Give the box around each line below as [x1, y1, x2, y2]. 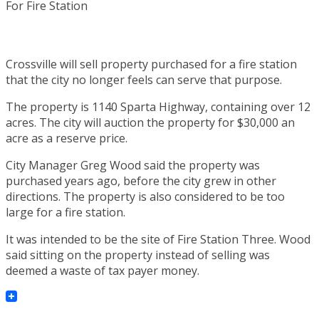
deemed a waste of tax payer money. [6, 262, 199, 278]
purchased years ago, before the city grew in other [6, 172, 276, 189]
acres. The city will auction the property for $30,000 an [6, 114, 295, 130]
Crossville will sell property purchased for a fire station [6, 56, 297, 72]
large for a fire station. [6, 204, 125, 220]
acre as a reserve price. [6, 130, 127, 146]
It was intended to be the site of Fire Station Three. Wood [6, 231, 310, 247]
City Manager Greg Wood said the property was [6, 157, 260, 173]
